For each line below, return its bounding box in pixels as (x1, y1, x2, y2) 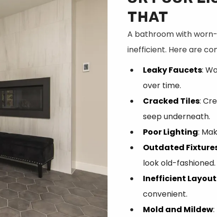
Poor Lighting (142, 126, 198, 138)
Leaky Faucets (142, 64, 202, 76)
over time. (142, 80, 181, 92)
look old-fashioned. (142, 157, 216, 169)
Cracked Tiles (142, 95, 200, 107)
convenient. (142, 188, 187, 200)
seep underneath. (142, 111, 210, 123)
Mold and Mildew (142, 204, 213, 216)
